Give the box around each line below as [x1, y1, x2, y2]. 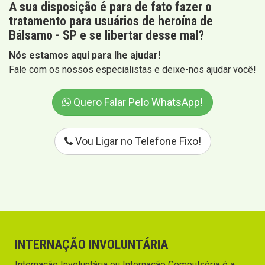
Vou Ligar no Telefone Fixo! [72, 135, 201, 148]
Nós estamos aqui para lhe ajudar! [9, 50, 160, 62]
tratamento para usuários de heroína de [9, 14, 213, 29]
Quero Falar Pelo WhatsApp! [71, 96, 203, 109]
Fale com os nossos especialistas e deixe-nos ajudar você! [9, 64, 256, 76]
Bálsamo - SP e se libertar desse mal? [9, 28, 204, 43]
